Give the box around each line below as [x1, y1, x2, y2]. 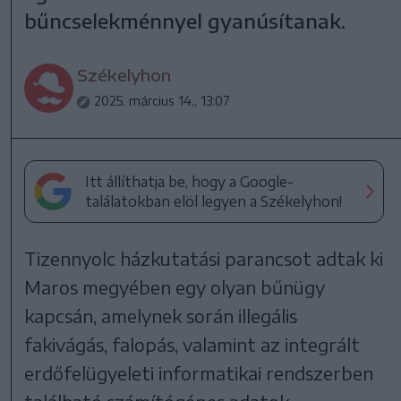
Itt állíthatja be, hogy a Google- [85, 173, 294, 192]
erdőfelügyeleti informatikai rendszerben [24, 362, 374, 385]
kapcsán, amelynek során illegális [24, 304, 298, 328]
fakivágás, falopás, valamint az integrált [24, 333, 361, 356]
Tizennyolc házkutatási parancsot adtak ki [24, 247, 384, 270]
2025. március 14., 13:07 [94, 93, 231, 109]
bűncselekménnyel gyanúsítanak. [24, 8, 346, 34]
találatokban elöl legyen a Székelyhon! [85, 192, 343, 211]
